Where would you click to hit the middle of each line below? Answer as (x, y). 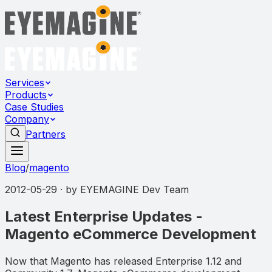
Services (25, 83)
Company (27, 119)
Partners (46, 134)
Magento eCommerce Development (131, 234)
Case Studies (34, 107)
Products (26, 95)
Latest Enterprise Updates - (104, 216)
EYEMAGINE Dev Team (134, 189)
